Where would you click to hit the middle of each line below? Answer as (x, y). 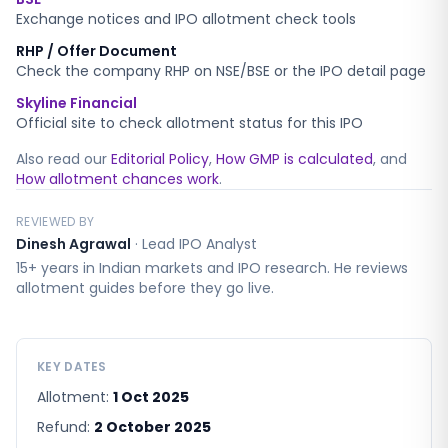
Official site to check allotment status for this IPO (189, 123)
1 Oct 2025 (151, 397)
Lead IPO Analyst (199, 244)
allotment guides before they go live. (145, 288)
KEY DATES (72, 366)
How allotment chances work (117, 179)
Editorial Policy (160, 159)
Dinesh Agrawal (73, 244)
